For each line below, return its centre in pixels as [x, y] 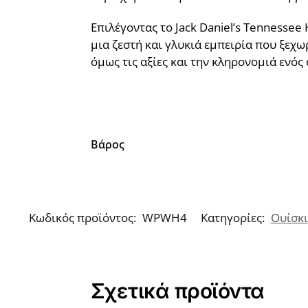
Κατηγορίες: [234, 218]
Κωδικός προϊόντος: [84, 218]
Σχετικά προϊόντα [177, 291]
